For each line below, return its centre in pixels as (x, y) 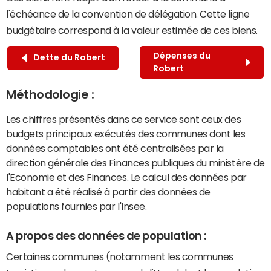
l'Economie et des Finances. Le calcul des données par (126, 177)
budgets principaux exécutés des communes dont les (126, 133)
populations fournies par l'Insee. (77, 206)
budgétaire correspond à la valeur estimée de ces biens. (132, 30)
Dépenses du (181, 55)
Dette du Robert (67, 58)
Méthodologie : (50, 94)
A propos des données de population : (106, 236)
